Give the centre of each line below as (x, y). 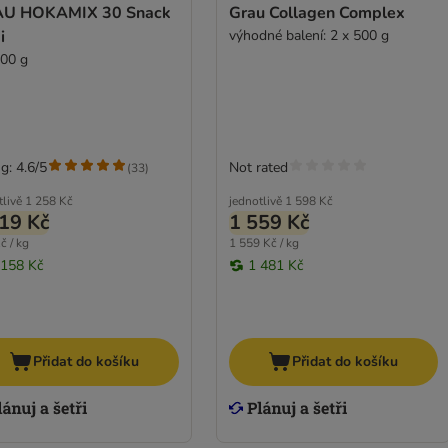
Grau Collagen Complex (316, 13)
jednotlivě (255, 201)
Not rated (258, 168)
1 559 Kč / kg (263, 243)
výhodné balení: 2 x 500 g (308, 36)
